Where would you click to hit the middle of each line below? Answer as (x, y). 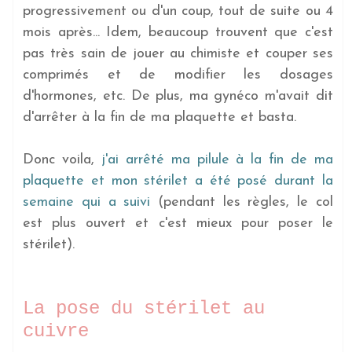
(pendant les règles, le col (242, 202)
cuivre (56, 331)
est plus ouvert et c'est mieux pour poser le (178, 223)
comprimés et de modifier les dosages (178, 75)
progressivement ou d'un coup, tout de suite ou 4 (178, 11)
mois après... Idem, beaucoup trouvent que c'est (178, 32)
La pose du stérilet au (144, 308)
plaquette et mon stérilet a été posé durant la (178, 181)
